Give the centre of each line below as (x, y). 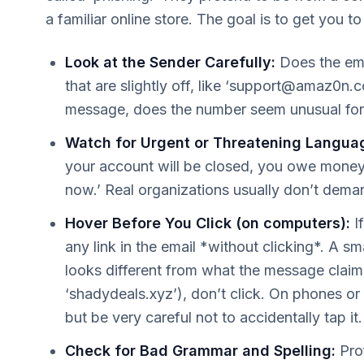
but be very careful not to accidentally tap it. (214, 317)
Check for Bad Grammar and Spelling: (200, 351)
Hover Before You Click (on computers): (208, 223)
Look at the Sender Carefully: (170, 62)
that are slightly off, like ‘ (147, 86)
